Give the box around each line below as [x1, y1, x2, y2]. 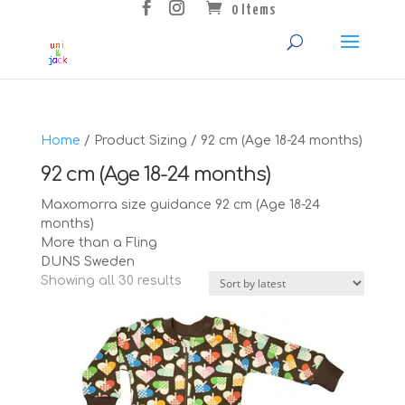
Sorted [180, 272, 226, 287]
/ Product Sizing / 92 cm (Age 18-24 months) [80, 133, 363, 147]
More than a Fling [40, 235, 157, 250]
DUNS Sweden [40, 254, 135, 268]
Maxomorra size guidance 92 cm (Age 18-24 [40, 197, 320, 212]
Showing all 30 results [40, 273, 182, 287]
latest [180, 310, 220, 325]
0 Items [231, 4, 277, 17]
